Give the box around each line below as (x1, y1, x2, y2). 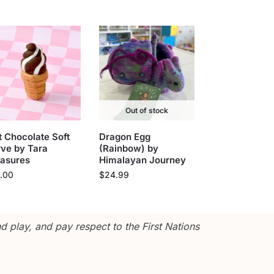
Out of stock (125, 106, 168, 116)
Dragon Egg (98, 131, 150, 143)
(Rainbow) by (98, 143, 158, 155)
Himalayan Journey (98, 154, 186, 166)
